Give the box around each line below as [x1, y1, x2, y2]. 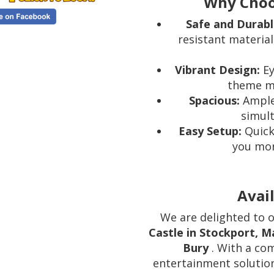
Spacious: [188, 93, 240, 108]
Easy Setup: [178, 124, 242, 139]
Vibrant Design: [175, 62, 261, 78]
